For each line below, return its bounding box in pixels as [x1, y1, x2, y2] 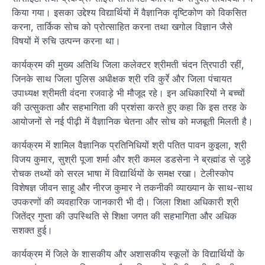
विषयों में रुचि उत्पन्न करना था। [12, 34, 121, 47]
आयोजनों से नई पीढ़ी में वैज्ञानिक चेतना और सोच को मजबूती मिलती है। [12, 115, 253, 127]
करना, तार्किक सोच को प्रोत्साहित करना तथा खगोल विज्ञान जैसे [12, 20, 232, 33]
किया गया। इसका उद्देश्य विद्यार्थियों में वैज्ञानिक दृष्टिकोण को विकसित [12, 6, 247, 18]
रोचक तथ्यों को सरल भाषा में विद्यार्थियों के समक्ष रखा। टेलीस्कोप [12, 167, 234, 179]
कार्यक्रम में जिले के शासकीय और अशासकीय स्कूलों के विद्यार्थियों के [12, 247, 244, 260]
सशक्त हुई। [12, 224, 53, 236]
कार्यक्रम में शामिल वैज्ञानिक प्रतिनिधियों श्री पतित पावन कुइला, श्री [12, 138, 247, 151]
